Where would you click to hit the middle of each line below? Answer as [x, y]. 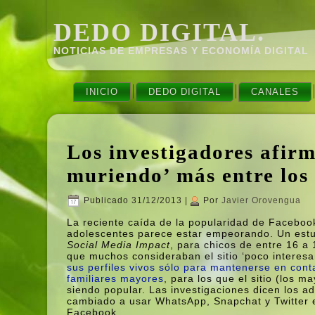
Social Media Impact [119, 245]
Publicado [107, 201]
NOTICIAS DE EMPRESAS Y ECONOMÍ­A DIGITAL [181, 51]
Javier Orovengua [262, 201]
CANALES [275, 92]
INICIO [102, 92]
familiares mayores [116, 278]
